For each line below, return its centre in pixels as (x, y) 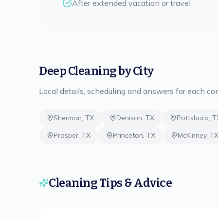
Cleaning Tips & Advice (110, 183)
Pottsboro (193, 118)
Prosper (66, 135)
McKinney (192, 135)
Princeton (128, 135)
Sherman (68, 118)
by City (135, 71)
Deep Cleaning (78, 71)
